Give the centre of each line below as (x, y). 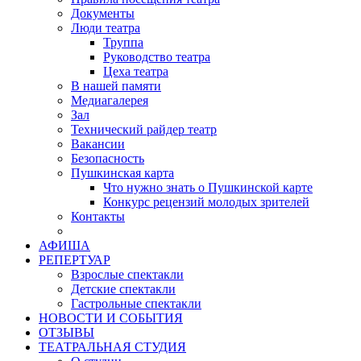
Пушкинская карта (122, 172)
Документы (103, 13)
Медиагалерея (110, 100)
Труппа (123, 42)
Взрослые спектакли (127, 274)
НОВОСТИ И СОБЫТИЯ (111, 317)
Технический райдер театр (144, 129)
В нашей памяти (116, 85)
